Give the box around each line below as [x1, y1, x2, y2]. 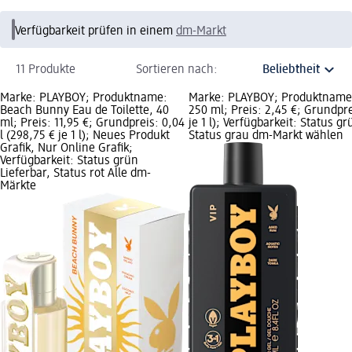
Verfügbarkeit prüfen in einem [15, 24, 176, 38]
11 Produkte [16, 63, 75, 76]
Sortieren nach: [136, 63, 218, 76]
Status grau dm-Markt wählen [189, 129, 343, 142]
